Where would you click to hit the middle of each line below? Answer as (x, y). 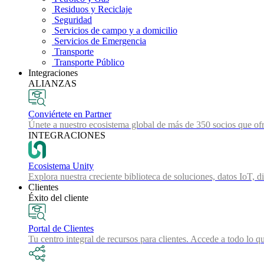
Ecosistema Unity (61, 166)
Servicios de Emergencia (99, 41)
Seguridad (72, 20)
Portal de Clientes (61, 228)
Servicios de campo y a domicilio (115, 30)
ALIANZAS (52, 83)
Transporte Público (88, 62)
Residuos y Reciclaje (92, 9)
